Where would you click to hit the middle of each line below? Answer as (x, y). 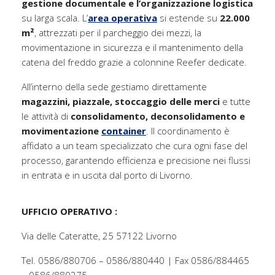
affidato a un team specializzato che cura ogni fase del (134, 145)
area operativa (122, 18)
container (124, 131)
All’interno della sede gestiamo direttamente (114, 87)
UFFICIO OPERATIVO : (69, 211)
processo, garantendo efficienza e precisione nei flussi (136, 160)
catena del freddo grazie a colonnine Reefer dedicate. (134, 62)
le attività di (46, 116)
